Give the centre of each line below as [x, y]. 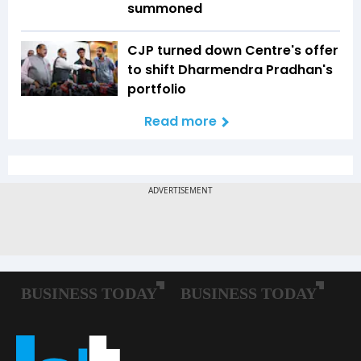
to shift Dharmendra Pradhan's [230, 70]
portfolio [157, 89]
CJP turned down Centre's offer [233, 51]
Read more [180, 122]
